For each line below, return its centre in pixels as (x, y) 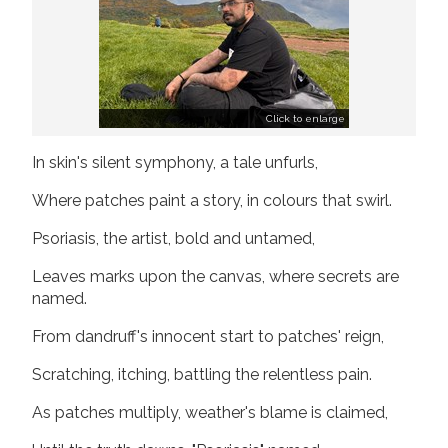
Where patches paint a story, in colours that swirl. (212, 200)
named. (59, 298)
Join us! (124, 44)
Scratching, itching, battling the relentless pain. (202, 374)
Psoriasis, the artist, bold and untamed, (173, 238)
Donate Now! (316, 44)
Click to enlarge (305, 118)
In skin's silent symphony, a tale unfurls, (175, 162)
